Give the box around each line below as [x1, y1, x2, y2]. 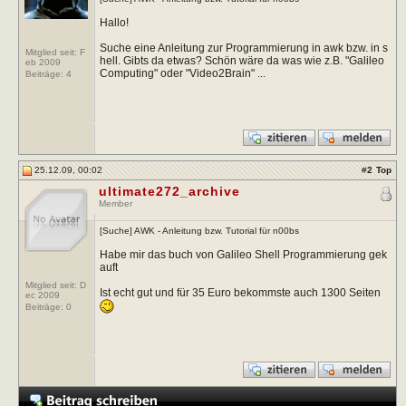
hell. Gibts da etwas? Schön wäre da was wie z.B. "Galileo [99, 53, 384, 67]
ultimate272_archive [98, 183, 240, 198]
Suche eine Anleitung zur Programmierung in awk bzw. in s [99, 41, 388, 54]
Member [98, 198, 132, 208]
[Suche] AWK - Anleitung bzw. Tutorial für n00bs [99, 225, 299, 236]
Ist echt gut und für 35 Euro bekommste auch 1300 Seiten [99, 285, 381, 299]
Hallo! [99, 15, 129, 29]
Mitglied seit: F [25, 47, 85, 58]
